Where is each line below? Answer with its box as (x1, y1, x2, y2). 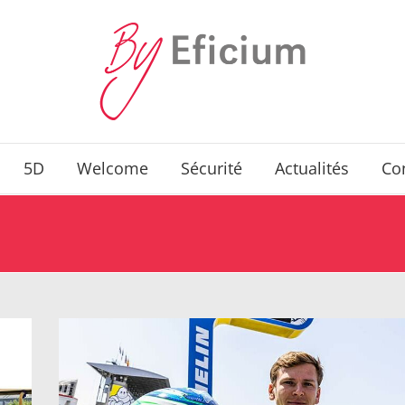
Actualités (274, 157, 349, 179)
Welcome (76, 157, 148, 179)
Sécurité (180, 157, 242, 179)
